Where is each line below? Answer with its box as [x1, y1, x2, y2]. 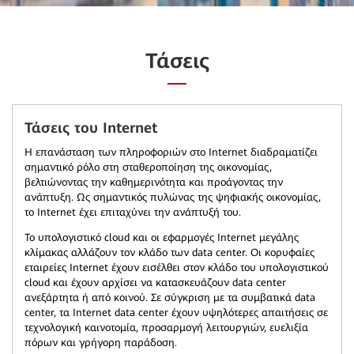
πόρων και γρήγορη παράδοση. [24, 337, 177, 349]
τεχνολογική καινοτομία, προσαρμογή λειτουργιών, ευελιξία [24, 322, 308, 334]
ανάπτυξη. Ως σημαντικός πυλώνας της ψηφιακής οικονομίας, [24, 191, 321, 204]
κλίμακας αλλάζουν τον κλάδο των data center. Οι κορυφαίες [24, 247, 314, 259]
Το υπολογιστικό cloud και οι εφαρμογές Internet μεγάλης [24, 232, 299, 244]
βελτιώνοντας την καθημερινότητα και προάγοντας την [24, 176, 283, 189]
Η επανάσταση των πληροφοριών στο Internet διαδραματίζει [24, 146, 318, 159]
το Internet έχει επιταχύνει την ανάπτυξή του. [24, 206, 241, 219]
